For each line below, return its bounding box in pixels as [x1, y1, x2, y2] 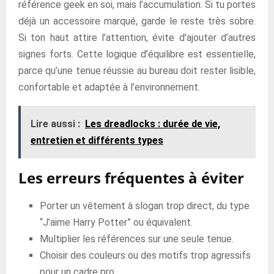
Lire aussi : [31, 118, 80, 130]
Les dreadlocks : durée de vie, [85, 118, 220, 130]
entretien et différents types [31, 135, 163, 146]
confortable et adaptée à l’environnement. [18, 81, 200, 93]
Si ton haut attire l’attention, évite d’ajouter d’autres [18, 32, 256, 43]
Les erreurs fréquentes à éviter [18, 168, 244, 188]
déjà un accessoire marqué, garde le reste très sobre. [18, 15, 256, 27]
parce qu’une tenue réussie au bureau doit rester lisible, [18, 65, 256, 76]
